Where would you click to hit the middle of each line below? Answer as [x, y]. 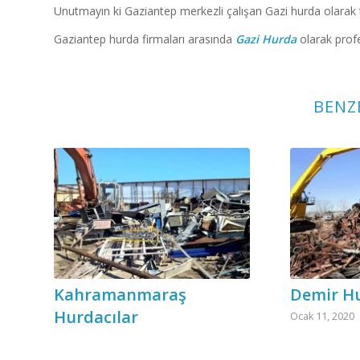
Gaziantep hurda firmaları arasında [145, 39]
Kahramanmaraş [120, 294]
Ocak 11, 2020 [323, 316]
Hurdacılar [96, 317]
